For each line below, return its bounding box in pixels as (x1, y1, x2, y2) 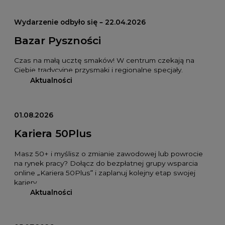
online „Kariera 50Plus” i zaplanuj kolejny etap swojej (14, 168, 195, 177)
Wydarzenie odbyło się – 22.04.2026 (14, 18, 146, 26)
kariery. (14, 178, 38, 186)
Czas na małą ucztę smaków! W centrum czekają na (14, 56, 194, 65)
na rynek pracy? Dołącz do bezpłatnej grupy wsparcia (14, 159, 198, 167)
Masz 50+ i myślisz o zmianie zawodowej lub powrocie (14, 149, 203, 158)
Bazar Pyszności (14, 34, 101, 47)
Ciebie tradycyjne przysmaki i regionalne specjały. (14, 66, 183, 74)
